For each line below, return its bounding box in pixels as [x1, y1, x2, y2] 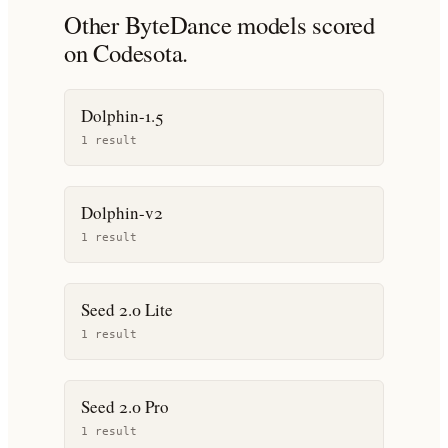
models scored [231, 8, 375, 41]
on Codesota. [64, 36, 189, 69]
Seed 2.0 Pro [81, 395, 169, 418]
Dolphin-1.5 [81, 104, 163, 127]
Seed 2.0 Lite [81, 298, 173, 321]
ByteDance [124, 8, 232, 41]
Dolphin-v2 [81, 201, 163, 224]
